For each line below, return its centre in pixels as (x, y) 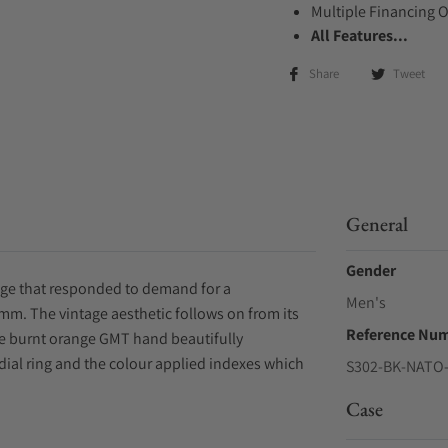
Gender (370, 270)
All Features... (359, 35)
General (376, 224)
